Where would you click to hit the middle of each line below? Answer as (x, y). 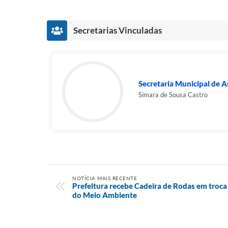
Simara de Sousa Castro (173, 95)
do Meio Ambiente (105, 195)
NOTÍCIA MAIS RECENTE (105, 178)
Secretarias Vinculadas (118, 30)
